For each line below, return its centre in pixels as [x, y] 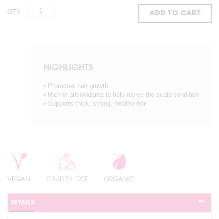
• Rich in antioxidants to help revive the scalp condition [121, 95]
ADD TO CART [175, 13]
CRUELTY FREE [67, 179]
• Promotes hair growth [76, 86]
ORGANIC [119, 179]
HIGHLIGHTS [68, 67]
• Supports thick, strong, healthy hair [95, 104]
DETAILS [22, 203]
